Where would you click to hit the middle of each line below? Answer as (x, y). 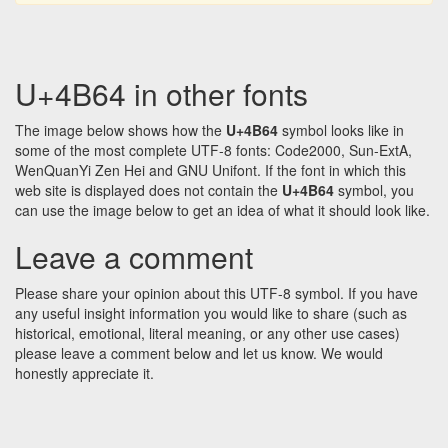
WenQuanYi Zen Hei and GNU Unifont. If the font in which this (210, 170)
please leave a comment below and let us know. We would (199, 353)
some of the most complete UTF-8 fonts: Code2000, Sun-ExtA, (213, 150)
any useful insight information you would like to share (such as (211, 313)
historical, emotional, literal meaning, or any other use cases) (207, 333)
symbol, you (374, 190)
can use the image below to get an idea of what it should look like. (222, 210)
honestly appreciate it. (84, 373)
